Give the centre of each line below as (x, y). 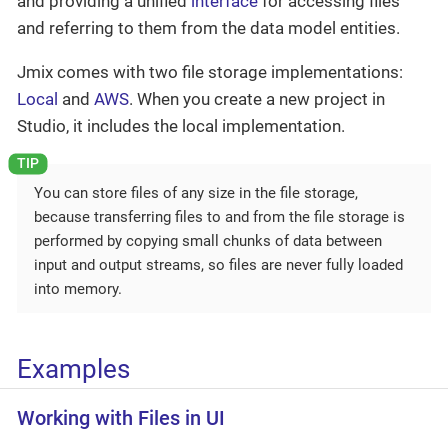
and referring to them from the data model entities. (208, 27)
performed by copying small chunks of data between (208, 240)
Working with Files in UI (121, 419)
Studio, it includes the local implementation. (181, 125)
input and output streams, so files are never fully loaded (218, 264)
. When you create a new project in (257, 98)
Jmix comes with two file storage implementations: (210, 71)
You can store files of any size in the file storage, (196, 192)
